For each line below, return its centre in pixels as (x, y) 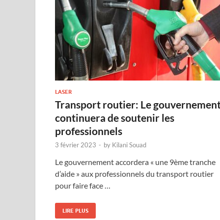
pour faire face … (83, 185)
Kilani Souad (129, 145)
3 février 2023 (76, 145)
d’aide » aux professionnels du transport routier (134, 173)
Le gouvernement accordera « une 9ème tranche (135, 162)
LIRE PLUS (75, 210)
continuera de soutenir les (115, 117)
